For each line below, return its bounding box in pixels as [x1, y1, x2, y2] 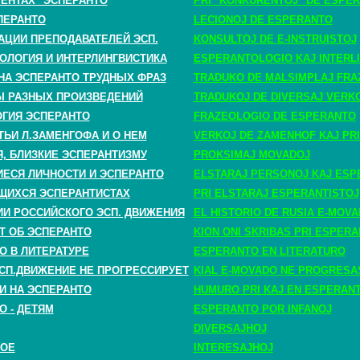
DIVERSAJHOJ [193, 322, 267, 334]
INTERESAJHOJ [193, 342, 273, 354]
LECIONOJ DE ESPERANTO [193, 14, 333, 26]
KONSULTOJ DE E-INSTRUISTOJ [193, 33, 357, 45]
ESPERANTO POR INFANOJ [193, 303, 332, 315]
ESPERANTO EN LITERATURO [193, 245, 346, 257]
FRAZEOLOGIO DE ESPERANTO [193, 110, 356, 122]
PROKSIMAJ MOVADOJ [193, 149, 310, 161]
